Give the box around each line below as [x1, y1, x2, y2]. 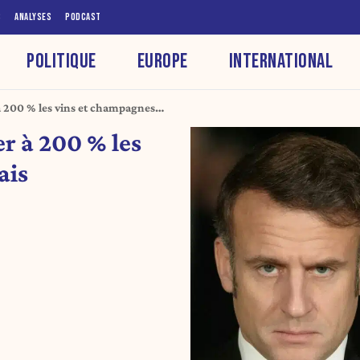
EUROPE [137, 48, 188, 74]
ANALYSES [14, 10, 51, 23]
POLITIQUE [27, 48, 96, 74]
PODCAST [65, 10, 101, 23]
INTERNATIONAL [228, 48, 333, 74]
